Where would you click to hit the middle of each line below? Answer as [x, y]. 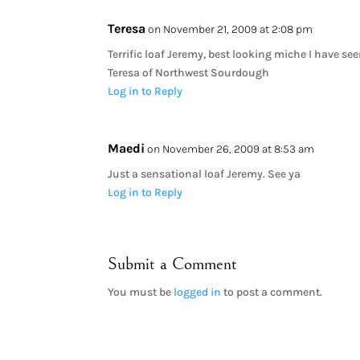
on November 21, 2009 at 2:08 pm [231, 29]
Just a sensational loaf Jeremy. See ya [205, 174]
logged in [198, 292]
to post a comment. [272, 292]
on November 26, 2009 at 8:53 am [231, 149]
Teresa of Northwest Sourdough [189, 72]
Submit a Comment [173, 264]
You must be [141, 292]
